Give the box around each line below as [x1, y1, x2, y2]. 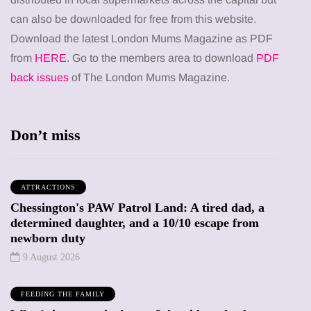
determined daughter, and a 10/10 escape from [10, 215, 259, 230]
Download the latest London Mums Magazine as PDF [10, 32, 273, 44]
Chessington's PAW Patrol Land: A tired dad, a [10, 200, 264, 215]
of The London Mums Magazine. [72, 71, 235, 83]
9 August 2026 [23, 251, 80, 262]
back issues [10, 71, 72, 83]
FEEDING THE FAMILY [21, 289, 105, 298]
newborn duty [10, 230, 85, 245]
